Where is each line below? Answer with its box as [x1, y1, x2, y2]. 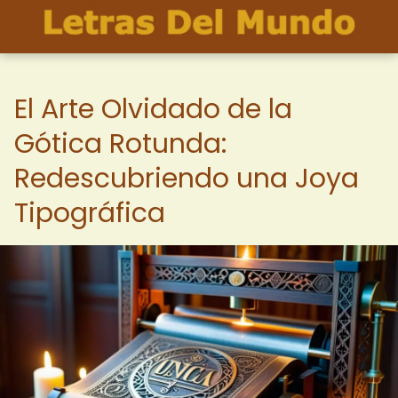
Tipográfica [14, 195, 165, 232]
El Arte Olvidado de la [14, 91, 292, 128]
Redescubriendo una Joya [14, 160, 359, 197]
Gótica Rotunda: [14, 125, 227, 163]
